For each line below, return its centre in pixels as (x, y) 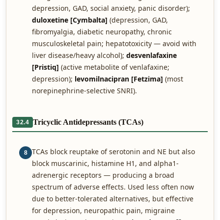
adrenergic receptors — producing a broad (103, 175)
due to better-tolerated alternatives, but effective (113, 199)
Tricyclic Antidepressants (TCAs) (88, 122)
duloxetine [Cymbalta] (70, 20)
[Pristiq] (45, 67)
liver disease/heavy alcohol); (79, 55)
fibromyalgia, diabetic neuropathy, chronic (102, 32)
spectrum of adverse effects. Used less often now (113, 187)
